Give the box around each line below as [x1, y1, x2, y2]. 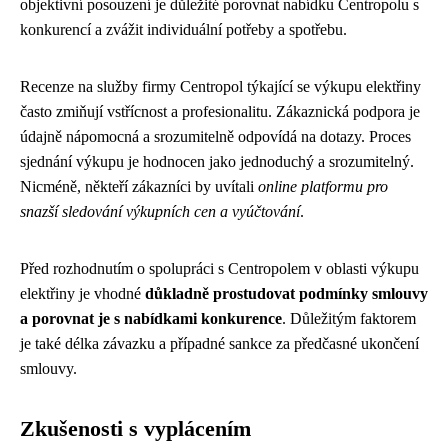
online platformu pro [258, 178, 388, 195]
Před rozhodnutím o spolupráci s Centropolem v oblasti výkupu [20, 260, 419, 277]
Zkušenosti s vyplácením [20, 417, 251, 441]
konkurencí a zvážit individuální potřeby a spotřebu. [20, 21, 347, 38]
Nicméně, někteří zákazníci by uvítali [20, 178, 258, 195]
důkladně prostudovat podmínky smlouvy [145, 285, 428, 302]
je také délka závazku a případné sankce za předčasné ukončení [20, 335, 419, 352]
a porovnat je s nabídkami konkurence [20, 310, 282, 327]
